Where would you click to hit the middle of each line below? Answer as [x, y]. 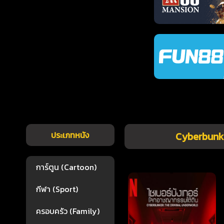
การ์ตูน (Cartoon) [66, 167]
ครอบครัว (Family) [68, 211]
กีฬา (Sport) [57, 189]
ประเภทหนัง [70, 135]
